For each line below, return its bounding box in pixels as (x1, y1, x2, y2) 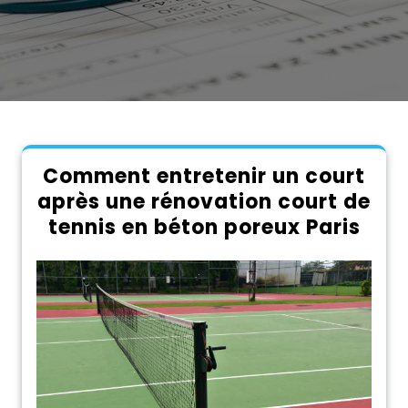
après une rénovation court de (37, 188, 371, 216)
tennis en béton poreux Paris (47, 213, 361, 241)
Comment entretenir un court (43, 162, 365, 190)
